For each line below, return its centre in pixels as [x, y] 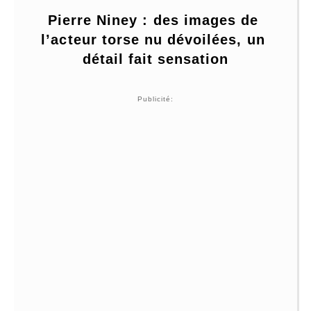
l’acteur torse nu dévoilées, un [153, 39]
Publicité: [155, 99]
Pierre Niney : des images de [153, 20]
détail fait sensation [155, 59]
